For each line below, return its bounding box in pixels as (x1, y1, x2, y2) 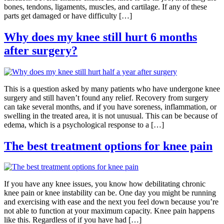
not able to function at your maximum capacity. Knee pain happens (4, 206, 214, 215)
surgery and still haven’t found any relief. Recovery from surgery (4, 93, 208, 102)
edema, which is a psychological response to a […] (4, 120, 164, 129)
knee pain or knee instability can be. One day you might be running (4, 188, 216, 197)
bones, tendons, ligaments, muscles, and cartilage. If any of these (4, 2, 207, 11)
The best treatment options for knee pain (4, 139, 212, 152)
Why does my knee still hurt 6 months (4, 30, 197, 43)
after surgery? (4, 43, 77, 57)
